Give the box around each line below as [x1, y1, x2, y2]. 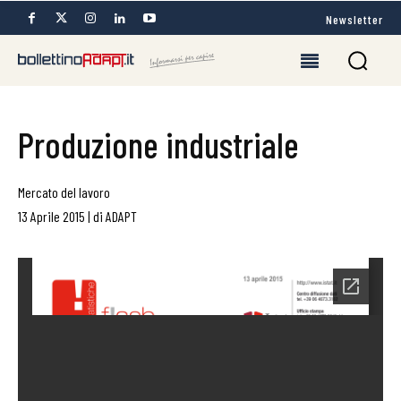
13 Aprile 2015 [18, 208, 85, 225]
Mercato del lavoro [18, 183, 110, 200]
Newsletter [326, 11, 383, 27]
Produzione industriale [18, 123, 299, 166]
